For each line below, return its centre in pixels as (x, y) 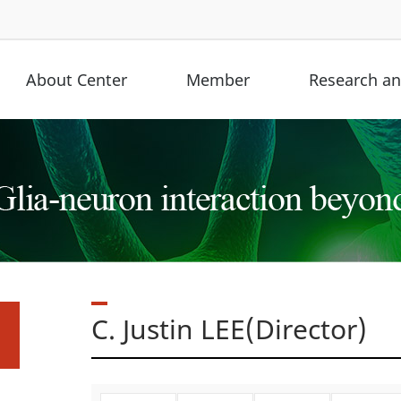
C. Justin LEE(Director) (229, 329)
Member (218, 80)
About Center (77, 80)
